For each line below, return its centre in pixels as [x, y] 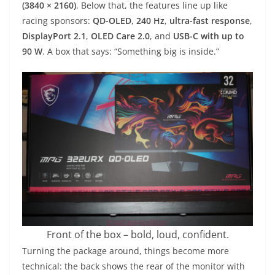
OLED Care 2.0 [120, 36]
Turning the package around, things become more [126, 251]
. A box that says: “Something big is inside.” [131, 52]
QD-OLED [112, 21]
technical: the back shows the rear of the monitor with [134, 266]
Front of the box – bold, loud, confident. [137, 235]
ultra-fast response [210, 21]
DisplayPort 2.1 [54, 36]
